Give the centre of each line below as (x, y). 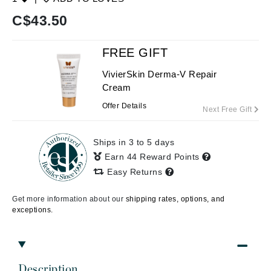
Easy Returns (135, 172)
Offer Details (124, 106)
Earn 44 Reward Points (153, 157)
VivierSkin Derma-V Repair (159, 74)
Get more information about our (69, 199)
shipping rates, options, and (175, 199)
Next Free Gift (228, 109)
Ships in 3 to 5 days (134, 142)
